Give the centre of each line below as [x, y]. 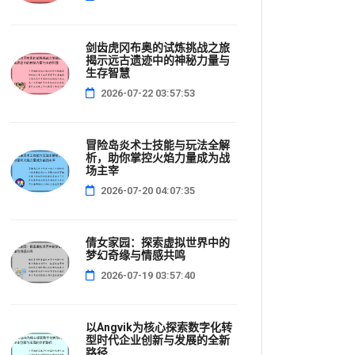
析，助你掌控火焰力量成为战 [158, 158]
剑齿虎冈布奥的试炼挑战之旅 [158, 48]
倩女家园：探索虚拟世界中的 [158, 242]
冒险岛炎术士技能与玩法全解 [158, 145]
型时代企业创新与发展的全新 [158, 340]
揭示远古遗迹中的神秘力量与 [158, 60]
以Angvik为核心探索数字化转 [159, 327]
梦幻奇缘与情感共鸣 [136, 255]
